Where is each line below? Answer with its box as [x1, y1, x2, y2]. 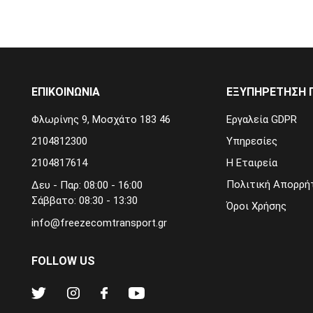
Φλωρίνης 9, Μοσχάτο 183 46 [31, 112, 170, 126]
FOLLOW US [31, 254, 95, 268]
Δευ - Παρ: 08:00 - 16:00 [31, 178, 143, 191]
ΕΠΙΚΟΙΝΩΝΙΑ [31, 85, 100, 99]
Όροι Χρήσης [226, 199, 286, 212]
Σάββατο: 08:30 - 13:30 [31, 194, 138, 207]
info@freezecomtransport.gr [31, 216, 167, 229]
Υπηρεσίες [226, 134, 277, 147]
